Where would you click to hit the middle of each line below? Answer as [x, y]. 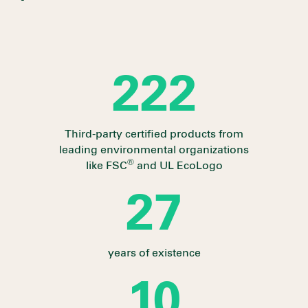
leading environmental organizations [154, 150]
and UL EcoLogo [178, 165]
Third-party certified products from [154, 134]
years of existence [154, 253]
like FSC [106, 165]
